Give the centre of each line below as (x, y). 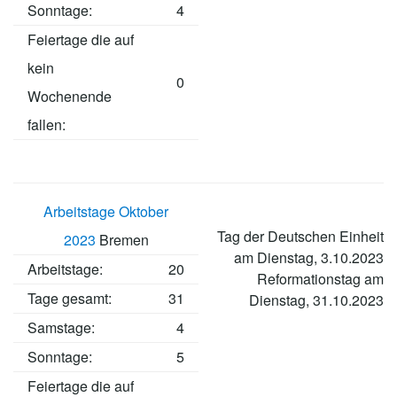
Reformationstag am (320, 279)
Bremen (122, 240)
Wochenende (70, 97)
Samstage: (61, 328)
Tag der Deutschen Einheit (300, 237)
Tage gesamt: (70, 299)
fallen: (47, 125)
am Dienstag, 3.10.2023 (309, 258)
